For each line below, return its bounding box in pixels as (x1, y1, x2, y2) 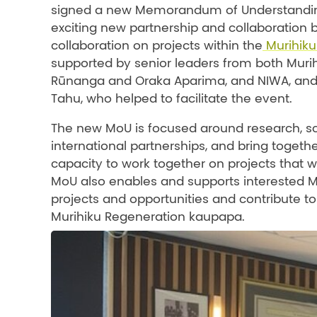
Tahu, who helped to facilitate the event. (51, 91, 292, 106)
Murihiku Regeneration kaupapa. (51, 209, 245, 224)
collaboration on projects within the (51, 38, 263, 53)
